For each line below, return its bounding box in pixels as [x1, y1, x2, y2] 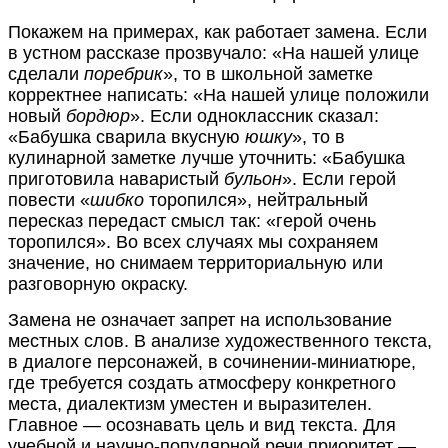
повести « [8, 189, 90, 210]
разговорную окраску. [8, 273, 188, 294]
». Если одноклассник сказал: [130, 105, 379, 126]
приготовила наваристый [8, 168, 224, 189]
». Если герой [282, 168, 396, 189]
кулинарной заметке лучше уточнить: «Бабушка [8, 147, 405, 168]
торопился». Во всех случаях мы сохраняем [8, 231, 378, 252]
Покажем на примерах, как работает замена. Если [8, 21, 427, 42]
